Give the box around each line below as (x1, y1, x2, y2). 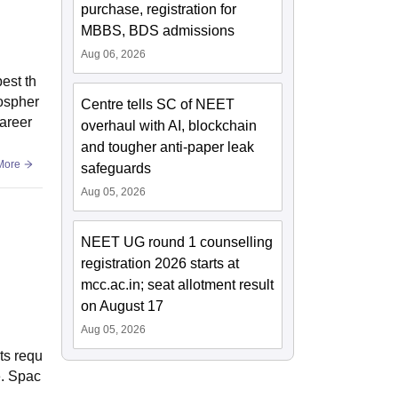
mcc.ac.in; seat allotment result (81, 276, 275, 292)
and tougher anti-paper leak (81, 139, 255, 155)
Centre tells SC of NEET (81, 96, 235, 112)
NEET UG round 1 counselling (81, 234, 274, 250)
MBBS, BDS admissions (81, 22, 235, 38)
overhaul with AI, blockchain (81, 117, 258, 133)
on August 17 (81, 298, 164, 314)
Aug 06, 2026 (81, 47, 147, 60)
